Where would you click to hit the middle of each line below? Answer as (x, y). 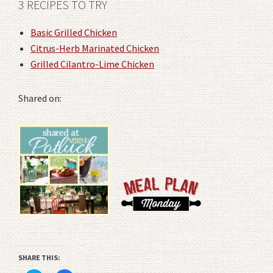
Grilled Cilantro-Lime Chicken (92, 64)
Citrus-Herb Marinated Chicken (95, 48)
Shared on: (40, 98)
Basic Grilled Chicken (74, 32)
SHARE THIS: (39, 257)
